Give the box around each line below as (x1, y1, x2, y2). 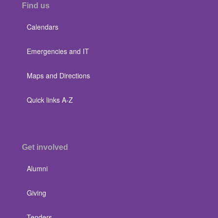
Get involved (22, 143, 68, 151)
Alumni (27, 163, 48, 173)
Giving (27, 187, 46, 198)
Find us (22, 1, 50, 10)
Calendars (27, 21, 58, 32)
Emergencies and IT (27, 46, 89, 56)
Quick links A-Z (27, 94, 73, 105)
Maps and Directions (27, 70, 90, 80)
